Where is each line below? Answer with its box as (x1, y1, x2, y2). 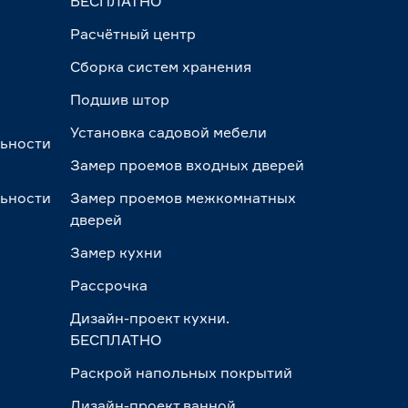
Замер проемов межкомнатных (70, 189, 297, 207)
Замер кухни (70, 243, 163, 261)
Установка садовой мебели (70, 123, 268, 141)
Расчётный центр (70, 25, 197, 43)
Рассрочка (70, 276, 148, 294)
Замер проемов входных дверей (70, 156, 305, 174)
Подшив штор (70, 90, 170, 108)
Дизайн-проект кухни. (70, 309, 230, 327)
